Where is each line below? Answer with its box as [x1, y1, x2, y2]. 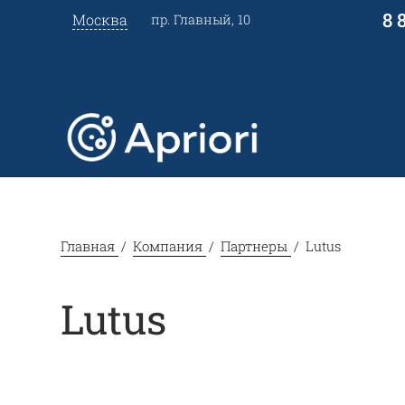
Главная [61, 236, 116, 255]
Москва [71, 10, 127, 29]
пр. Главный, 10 [150, 11, 250, 28]
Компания [133, 236, 203, 255]
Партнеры [221, 236, 288, 255]
